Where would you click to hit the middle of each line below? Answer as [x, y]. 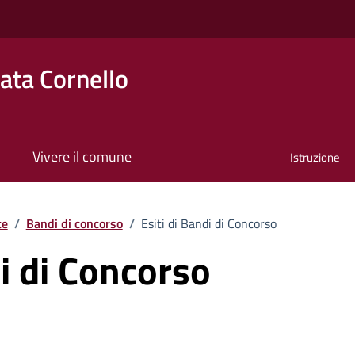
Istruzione [315, 158]
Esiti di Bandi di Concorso [208, 223]
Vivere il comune [82, 157]
